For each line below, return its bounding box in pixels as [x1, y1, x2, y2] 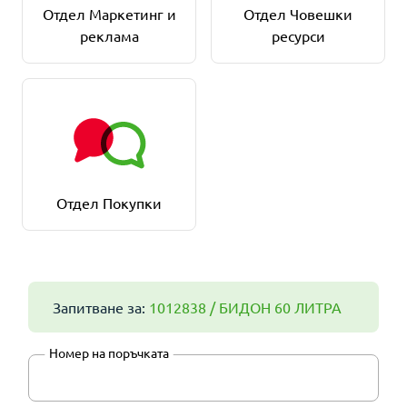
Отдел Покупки [56, 194, 162, 212]
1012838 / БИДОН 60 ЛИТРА [149, 298, 342, 316]
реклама [79, 26, 139, 45]
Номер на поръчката [49, 344, 169, 361]
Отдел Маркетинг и [42, 5, 176, 23]
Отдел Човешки [243, 5, 352, 23]
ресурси [271, 26, 325, 45]
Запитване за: [53, 298, 149, 316]
